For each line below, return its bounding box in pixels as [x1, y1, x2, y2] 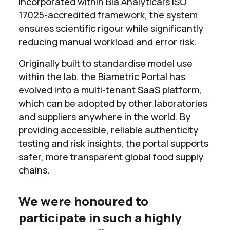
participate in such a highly [18, 208, 182, 226]
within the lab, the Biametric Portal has [18, 70, 185, 83]
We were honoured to [18, 192, 148, 209]
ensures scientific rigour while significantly [18, 22, 203, 34]
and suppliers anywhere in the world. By [18, 110, 190, 123]
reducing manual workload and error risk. [18, 35, 197, 48]
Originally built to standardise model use [18, 56, 193, 69]
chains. [18, 163, 50, 176]
